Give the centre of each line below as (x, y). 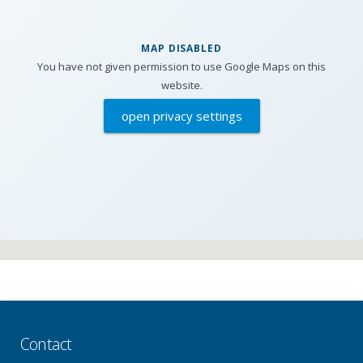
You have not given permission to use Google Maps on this (181, 66)
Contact (46, 344)
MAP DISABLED (181, 48)
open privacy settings (181, 116)
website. (181, 85)
